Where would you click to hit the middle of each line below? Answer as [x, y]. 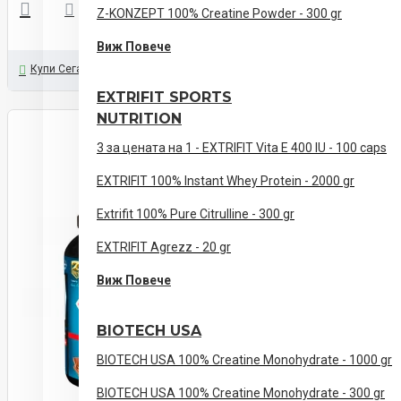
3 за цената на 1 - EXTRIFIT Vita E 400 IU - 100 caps [242, 148]
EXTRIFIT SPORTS [164, 97]
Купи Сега [56, 69]
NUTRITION [139, 119]
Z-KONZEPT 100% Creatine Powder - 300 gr [219, 13]
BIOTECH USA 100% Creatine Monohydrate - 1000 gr [244, 360]
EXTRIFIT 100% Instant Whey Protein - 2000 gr [226, 181]
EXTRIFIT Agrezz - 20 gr [164, 247]
